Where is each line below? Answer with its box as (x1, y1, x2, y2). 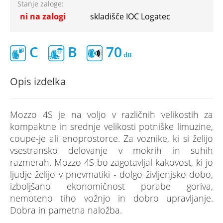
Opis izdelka (10, 75, 66, 88)
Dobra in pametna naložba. (10, 204, 122, 216)
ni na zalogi (20, 11, 66, 22)
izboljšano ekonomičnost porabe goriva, (10, 180, 213, 192)
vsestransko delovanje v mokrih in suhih (10, 144, 213, 156)
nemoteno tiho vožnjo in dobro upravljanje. (10, 192, 213, 204)
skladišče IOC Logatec (90, 11, 170, 22)
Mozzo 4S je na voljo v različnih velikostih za (10, 109, 213, 120)
